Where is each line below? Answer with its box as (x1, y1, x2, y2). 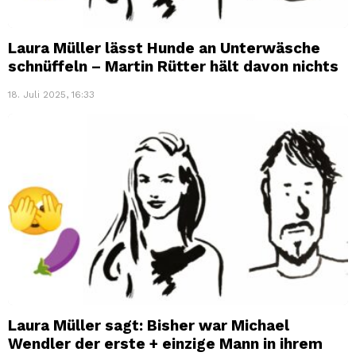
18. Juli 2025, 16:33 (8, 88, 95, 100)
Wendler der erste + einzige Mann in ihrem (8, 334, 323, 353)
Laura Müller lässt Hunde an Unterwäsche (8, 38, 320, 57)
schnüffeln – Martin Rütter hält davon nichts (8, 56, 339, 75)
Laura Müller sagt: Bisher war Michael (8, 315, 289, 335)
